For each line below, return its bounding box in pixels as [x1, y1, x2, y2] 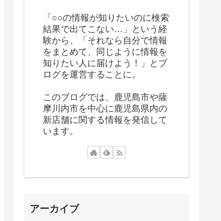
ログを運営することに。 [43, 69, 141, 79]
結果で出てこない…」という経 [43, 24, 167, 34]
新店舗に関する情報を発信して [43, 114, 167, 125]
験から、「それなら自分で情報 [43, 35, 167, 45]
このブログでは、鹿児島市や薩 [43, 92, 167, 102]
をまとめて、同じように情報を [43, 46, 167, 57]
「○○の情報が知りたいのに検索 [43, 12, 169, 23]
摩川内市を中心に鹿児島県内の [43, 103, 167, 113]
